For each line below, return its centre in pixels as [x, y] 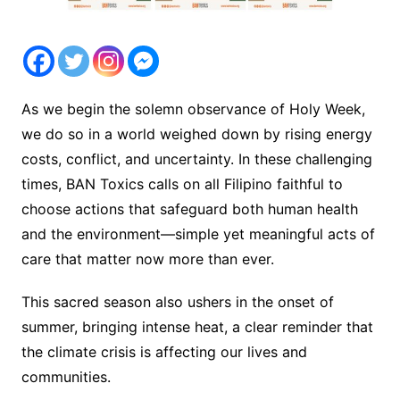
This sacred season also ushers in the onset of [177, 302]
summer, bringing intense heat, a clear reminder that [197, 327]
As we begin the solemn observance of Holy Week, [193, 109]
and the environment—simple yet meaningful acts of [198, 234]
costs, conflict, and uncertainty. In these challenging [196, 159]
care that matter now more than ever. [147, 259]
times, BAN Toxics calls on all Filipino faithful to [182, 184]
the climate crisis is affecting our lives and [164, 352]
